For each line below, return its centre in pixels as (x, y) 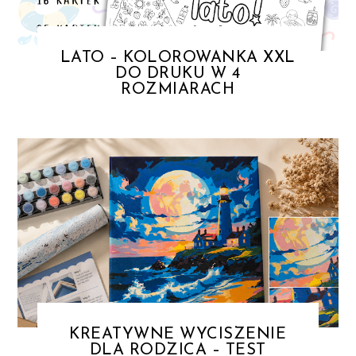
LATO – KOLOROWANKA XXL (178, 58)
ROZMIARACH (178, 90)
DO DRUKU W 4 (178, 74)
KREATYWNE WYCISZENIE (178, 334)
